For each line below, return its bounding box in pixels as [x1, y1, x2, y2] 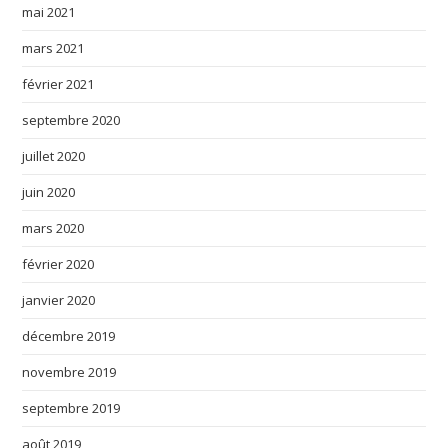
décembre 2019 [22, 326, 116, 345]
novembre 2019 [22, 362, 117, 381]
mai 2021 [22, 2, 76, 21]
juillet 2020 [22, 146, 86, 165]
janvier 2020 [22, 290, 96, 309]
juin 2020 [22, 182, 76, 201]
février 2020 [22, 254, 95, 273]
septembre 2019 [22, 398, 121, 417]
